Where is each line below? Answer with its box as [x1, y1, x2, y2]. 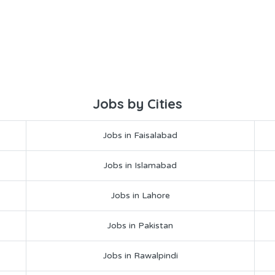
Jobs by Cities [93, 95, 182, 112]
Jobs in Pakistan [107, 220, 173, 231]
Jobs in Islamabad [104, 160, 177, 171]
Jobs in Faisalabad [103, 130, 177, 141]
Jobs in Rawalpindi [103, 250, 178, 261]
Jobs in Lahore [110, 190, 170, 201]
